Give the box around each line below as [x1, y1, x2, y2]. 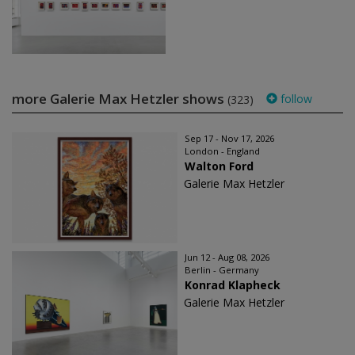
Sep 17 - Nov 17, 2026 [185, 132, 274, 144]
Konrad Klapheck [185, 277, 281, 292]
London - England [185, 145, 260, 157]
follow [277, 91, 312, 106]
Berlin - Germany [185, 264, 259, 276]
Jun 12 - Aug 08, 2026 [185, 251, 269, 263]
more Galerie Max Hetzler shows [12, 90, 227, 108]
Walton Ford [185, 158, 254, 174]
